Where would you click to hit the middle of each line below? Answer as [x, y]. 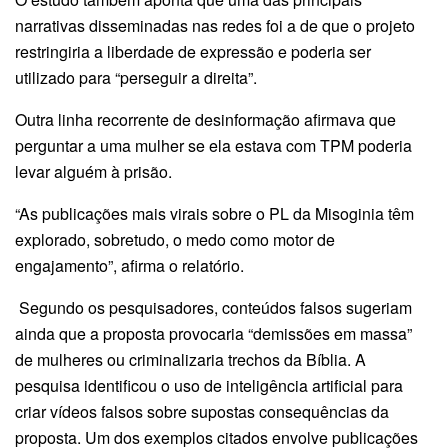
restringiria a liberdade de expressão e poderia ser [193, 51]
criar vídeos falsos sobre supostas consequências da [202, 411]
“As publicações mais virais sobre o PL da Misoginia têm [214, 213]
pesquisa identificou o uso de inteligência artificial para [209, 385]
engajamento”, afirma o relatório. [129, 265]
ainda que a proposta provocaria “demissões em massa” [213, 333]
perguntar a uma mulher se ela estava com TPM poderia [213, 145]
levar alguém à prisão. [93, 171]
